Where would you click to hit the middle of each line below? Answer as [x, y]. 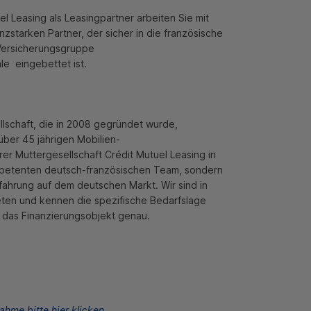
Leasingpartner [99, 18]
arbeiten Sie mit [171, 18]
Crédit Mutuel [137, 155]
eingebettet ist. [50, 64]
